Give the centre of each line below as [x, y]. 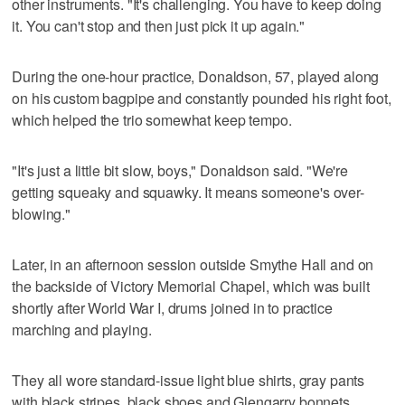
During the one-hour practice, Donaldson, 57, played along [196, 76]
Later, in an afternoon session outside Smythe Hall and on [193, 264]
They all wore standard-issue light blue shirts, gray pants [188, 380]
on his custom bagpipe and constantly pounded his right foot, [202, 98]
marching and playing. [82, 329]
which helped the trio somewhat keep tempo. [152, 119]
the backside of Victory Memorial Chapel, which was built [191, 286]
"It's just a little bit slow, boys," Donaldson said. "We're [180, 170]
